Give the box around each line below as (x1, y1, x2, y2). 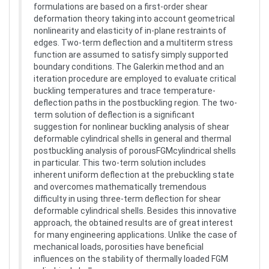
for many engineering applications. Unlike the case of (34, 230, 237, 240)
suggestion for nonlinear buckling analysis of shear (34, 122, 229, 131)
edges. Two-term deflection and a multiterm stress (34, 38, 233, 47)
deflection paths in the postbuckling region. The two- (34, 98, 237, 107)
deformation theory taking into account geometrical (34, 14, 235, 23)
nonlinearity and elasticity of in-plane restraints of (34, 26, 226, 35)
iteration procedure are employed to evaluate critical (34, 74, 236, 83)
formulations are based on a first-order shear (34, 2, 208, 11)
